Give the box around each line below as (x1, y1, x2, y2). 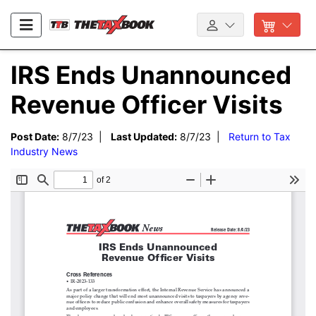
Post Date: (11, 130, 59, 143)
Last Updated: (111, 130, 177, 143)
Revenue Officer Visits (11, 90, 283, 120)
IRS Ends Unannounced (11, 60, 291, 90)
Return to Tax (229, 130, 291, 143)
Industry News (11, 145, 78, 158)
